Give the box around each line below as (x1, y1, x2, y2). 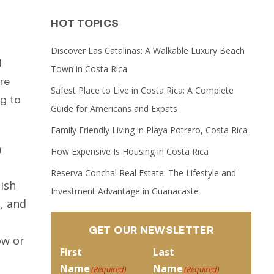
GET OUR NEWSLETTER (88, 222, 214, 236)
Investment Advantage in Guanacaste (50, 185, 199, 197)
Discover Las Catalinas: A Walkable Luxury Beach (50, 44, 245, 56)
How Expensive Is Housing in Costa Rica (50, 145, 209, 157)
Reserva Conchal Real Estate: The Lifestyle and (50, 166, 236, 179)
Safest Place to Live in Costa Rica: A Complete (50, 84, 234, 96)
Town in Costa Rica (50, 62, 127, 75)
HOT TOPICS (50, 15, 119, 29)
